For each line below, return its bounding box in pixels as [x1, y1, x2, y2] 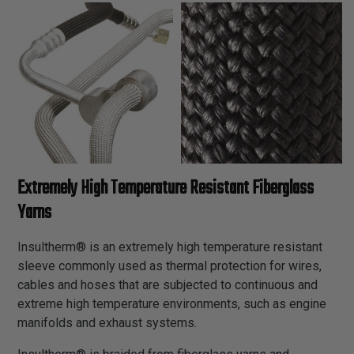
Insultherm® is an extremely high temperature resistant [17, 239, 322, 254]
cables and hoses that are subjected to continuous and [17, 277, 318, 292]
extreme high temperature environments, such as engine [17, 296, 326, 311]
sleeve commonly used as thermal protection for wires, [17, 258, 322, 273]
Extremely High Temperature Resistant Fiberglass [17, 173, 314, 203]
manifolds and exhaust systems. [17, 314, 197, 330]
